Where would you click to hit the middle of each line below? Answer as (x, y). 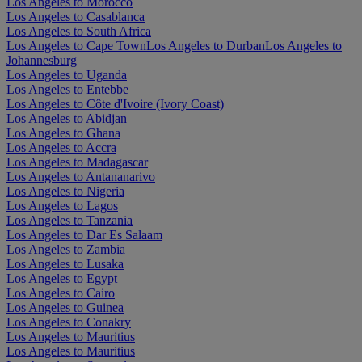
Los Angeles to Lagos (62, 205)
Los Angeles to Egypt (62, 278)
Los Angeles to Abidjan (67, 118)
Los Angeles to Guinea (65, 307)
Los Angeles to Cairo (61, 293)
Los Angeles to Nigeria (65, 191)
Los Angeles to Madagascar (77, 162)
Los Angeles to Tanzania (69, 220)
